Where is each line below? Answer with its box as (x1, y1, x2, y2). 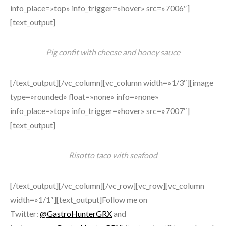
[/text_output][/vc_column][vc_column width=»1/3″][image (10, 78, 213, 87)
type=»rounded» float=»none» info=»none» (10, 92, 159, 101)
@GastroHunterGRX (40, 209, 112, 218)
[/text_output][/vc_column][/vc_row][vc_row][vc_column (10, 181, 204, 190)
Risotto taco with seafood (69, 150, 157, 160)
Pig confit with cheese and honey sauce (46, 47, 180, 57)
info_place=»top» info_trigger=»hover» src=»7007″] (10, 106, 190, 116)
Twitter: (10, 209, 40, 218)
